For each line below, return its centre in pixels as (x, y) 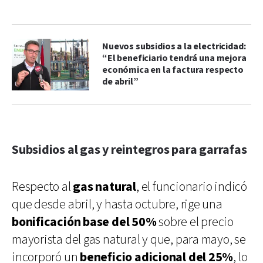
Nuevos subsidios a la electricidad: (174, 46)
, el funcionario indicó (191, 187)
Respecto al (43, 187)
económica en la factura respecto (173, 70)
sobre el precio (195, 222)
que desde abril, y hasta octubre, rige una (117, 204)
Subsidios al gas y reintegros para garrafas (129, 150)
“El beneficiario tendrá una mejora (174, 58)
